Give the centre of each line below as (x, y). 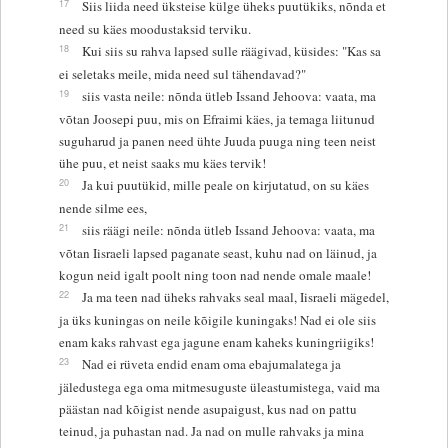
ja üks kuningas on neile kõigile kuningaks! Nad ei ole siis (217, 319)
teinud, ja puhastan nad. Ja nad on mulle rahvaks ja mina (211, 430)
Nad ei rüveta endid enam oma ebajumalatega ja (211, 363)
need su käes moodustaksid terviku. (154, 28)
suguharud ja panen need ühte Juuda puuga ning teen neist (217, 140)
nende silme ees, (102, 207)
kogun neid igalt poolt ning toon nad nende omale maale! (214, 274)
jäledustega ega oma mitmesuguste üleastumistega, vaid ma (219, 386)
